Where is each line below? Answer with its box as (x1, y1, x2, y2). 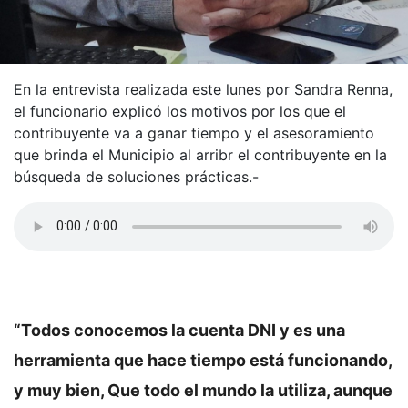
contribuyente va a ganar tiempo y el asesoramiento (14, 123, 374, 142)
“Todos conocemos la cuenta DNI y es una (14, 320, 345, 340)
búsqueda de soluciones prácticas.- (14, 167, 259, 186)
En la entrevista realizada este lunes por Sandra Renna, (14, 79, 393, 98)
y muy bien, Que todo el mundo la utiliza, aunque (14, 380, 393, 400)
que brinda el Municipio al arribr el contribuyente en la (14, 145, 387, 164)
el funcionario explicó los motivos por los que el (14, 101, 346, 120)
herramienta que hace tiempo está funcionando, (14, 350, 392, 370)
